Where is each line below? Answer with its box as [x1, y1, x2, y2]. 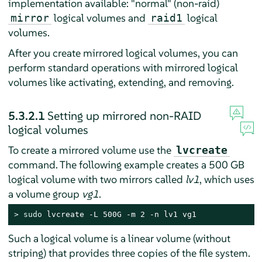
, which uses [199, 172, 254, 186]
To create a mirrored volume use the [8, 143, 174, 157]
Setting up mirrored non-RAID [47, 108, 201, 123]
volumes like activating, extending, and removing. [8, 75, 234, 89]
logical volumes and [51, 11, 148, 25]
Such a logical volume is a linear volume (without [8, 231, 230, 245]
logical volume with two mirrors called [8, 172, 185, 186]
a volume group [8, 187, 82, 201]
